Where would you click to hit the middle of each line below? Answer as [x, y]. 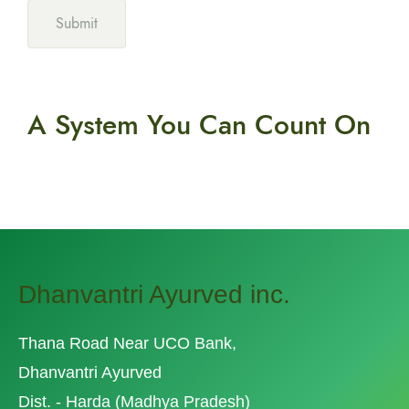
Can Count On [285, 125]
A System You [109, 125]
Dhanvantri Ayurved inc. [154, 295]
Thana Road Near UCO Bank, [127, 344]
